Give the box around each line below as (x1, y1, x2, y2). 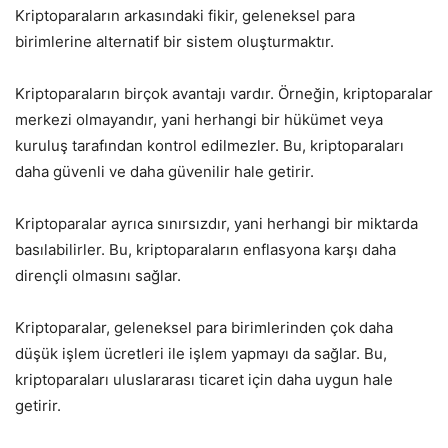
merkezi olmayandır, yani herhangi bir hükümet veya (15, 109, 383, 129)
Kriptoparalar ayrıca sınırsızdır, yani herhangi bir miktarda (15, 213, 418, 233)
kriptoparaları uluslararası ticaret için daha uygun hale (15, 369, 393, 389)
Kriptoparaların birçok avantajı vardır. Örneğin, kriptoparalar (15, 83, 433, 103)
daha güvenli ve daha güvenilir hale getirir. (15, 161, 314, 181)
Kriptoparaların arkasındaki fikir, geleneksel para (15, 5, 355, 25)
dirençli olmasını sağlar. (15, 265, 181, 285)
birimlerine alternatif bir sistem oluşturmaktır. (15, 31, 334, 51)
